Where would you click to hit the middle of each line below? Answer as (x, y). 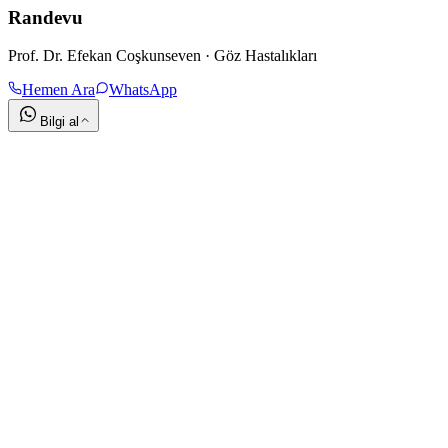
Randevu (45, 17)
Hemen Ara (58, 90)
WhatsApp (143, 90)
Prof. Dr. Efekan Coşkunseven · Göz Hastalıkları (162, 56)
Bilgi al (59, 122)
